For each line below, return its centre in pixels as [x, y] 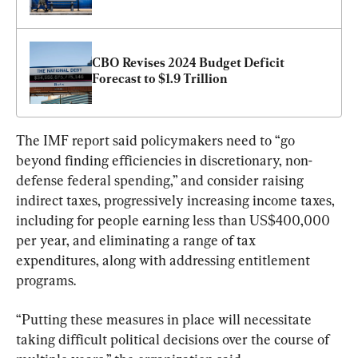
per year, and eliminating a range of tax [137, 240]
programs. [46, 280]
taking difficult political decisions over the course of [174, 339]
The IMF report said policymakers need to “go [157, 140]
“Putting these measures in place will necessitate [165, 319]
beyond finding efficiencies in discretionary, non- [164, 160]
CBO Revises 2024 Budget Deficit [188, 62]
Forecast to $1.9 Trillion [160, 78]
